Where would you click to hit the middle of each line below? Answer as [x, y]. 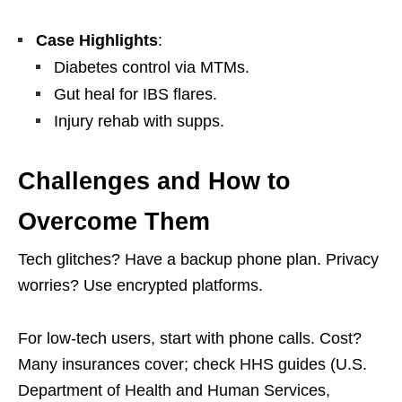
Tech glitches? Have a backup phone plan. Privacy [198, 260]
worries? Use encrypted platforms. [140, 286]
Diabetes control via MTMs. [152, 68]
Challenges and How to [154, 182]
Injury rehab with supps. [139, 122]
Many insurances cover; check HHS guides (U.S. [192, 365]
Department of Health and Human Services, [174, 391]
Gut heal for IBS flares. [135, 95]
